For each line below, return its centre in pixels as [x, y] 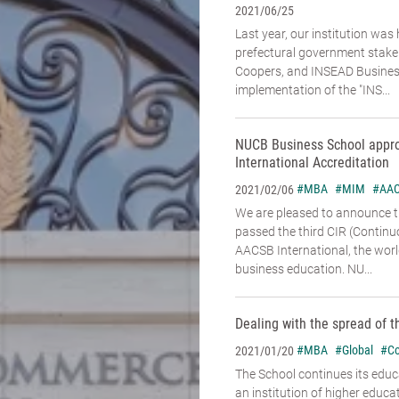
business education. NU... [304, 269]
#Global [354, 350]
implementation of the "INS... [313, 90]
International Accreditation [312, 163]
